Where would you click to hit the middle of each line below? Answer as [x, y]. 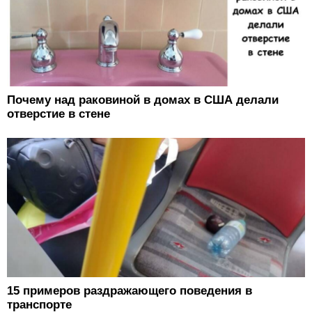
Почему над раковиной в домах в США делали [143, 100]
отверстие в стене [58, 114]
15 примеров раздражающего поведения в [130, 290]
